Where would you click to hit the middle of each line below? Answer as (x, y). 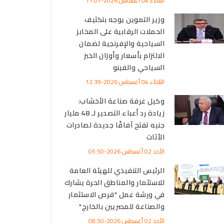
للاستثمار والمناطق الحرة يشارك (114, 182)
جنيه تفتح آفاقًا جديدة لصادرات (115, 125)
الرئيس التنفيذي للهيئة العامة (117, 170)
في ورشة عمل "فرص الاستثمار (116, 194)
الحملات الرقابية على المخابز (120, 31)
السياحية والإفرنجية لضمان (122, 43)
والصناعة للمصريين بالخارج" (122, 206)
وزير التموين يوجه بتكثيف (124, 19)
